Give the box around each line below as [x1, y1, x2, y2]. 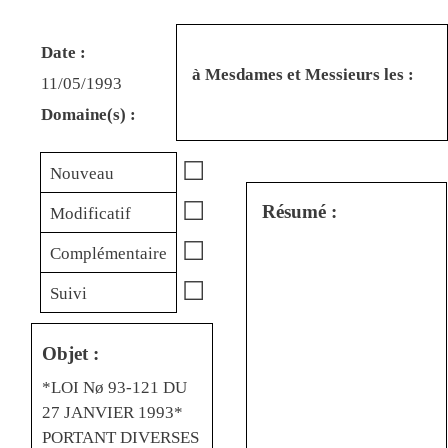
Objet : [42, 343, 99, 364]
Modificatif [49, 204, 131, 223]
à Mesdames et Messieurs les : [191, 64, 414, 84]
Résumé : [261, 200, 337, 222]
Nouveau [49, 164, 114, 183]
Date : [41, 43, 86, 62]
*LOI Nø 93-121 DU [42, 378, 187, 397]
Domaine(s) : [41, 105, 136, 124]
